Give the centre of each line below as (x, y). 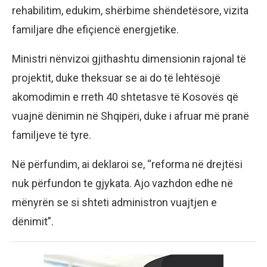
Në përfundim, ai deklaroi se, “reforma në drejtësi (127, 164)
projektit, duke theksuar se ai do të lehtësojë (116, 77)
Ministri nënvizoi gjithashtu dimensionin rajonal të (129, 58)
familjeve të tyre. (52, 135)
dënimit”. (33, 221)
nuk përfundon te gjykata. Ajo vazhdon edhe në (122, 183)
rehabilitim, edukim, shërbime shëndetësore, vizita (130, 10)
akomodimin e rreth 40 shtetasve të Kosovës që (125, 97)
